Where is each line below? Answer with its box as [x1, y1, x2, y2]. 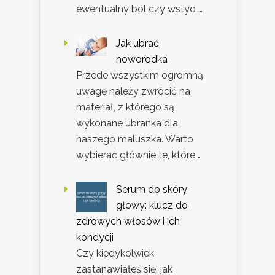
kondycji [76, 231, 114, 243]
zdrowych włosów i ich [76, 215, 180, 227]
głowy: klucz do [116, 199, 188, 211]
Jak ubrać [116, 37, 159, 49]
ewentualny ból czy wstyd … [76, 2, 203, 15]
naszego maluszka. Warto [76, 133, 193, 145]
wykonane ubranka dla [76, 117, 178, 129]
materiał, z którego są [76, 101, 174, 113]
